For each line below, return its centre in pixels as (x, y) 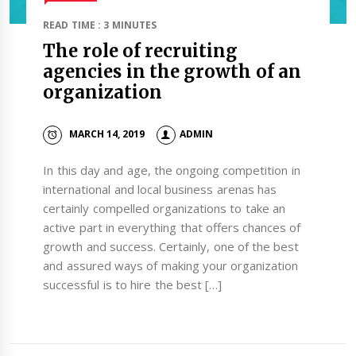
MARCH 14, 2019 (107, 134)
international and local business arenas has (160, 189)
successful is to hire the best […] (133, 284)
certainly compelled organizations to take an (164, 208)
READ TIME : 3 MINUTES (100, 25)
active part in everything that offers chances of (172, 227)
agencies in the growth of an (172, 72)
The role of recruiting (141, 51)
